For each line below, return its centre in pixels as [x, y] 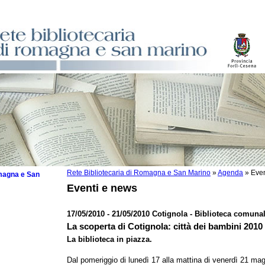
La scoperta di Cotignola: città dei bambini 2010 [165, 226]
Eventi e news [102, 188]
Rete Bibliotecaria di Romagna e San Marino [139, 173]
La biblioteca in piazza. [109, 239]
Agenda [230, 173]
